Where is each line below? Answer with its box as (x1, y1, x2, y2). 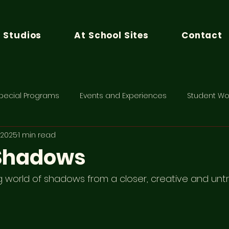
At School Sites (74, 29, 149, 41)
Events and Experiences (80, 90, 167, 101)
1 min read (18, 129, 56, 140)
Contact (181, 29, 222, 41)
